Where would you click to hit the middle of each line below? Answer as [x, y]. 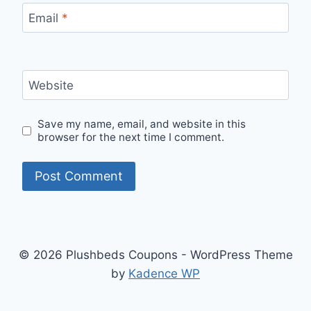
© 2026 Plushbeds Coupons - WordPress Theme [155, 255]
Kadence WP [164, 274]
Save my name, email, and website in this [142, 124]
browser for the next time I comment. [131, 137]
